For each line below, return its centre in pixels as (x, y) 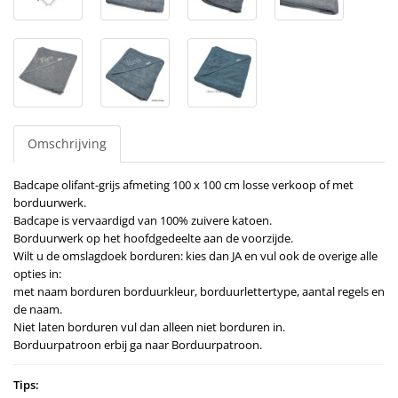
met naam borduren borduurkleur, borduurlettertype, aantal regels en (199, 291)
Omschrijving (67, 143)
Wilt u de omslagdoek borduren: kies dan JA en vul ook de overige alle (195, 255)
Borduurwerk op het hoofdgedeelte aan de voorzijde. (153, 238)
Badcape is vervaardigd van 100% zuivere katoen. (143, 220)
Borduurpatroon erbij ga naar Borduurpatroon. (138, 344)
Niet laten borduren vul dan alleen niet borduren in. (149, 326)
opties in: (37, 273)
